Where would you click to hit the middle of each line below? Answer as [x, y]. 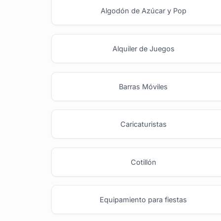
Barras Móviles [144, 86]
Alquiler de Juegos [143, 48]
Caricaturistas [143, 124]
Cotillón [143, 162]
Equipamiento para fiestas [144, 200]
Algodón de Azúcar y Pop [143, 11]
